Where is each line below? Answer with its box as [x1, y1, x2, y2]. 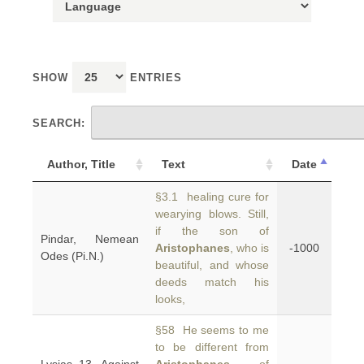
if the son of [155, 224, 269, 237]
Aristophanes [155, 241, 230, 254]
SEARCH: [32, 117, 85, 129]
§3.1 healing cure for [155, 190, 269, 203]
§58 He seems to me [155, 323, 269, 336]
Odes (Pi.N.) [41, 249, 104, 262]
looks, [155, 292, 185, 305]
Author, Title [47, 158, 115, 171]
